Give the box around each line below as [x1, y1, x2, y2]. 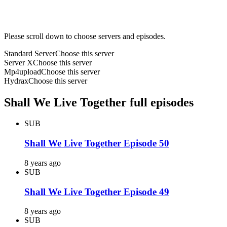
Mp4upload [4, 67, 41, 76]
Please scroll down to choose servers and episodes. [4, 31, 166, 41]
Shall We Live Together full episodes [4, 95, 194, 109]
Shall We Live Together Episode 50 [24, 138, 169, 149]
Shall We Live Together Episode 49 [24, 186, 169, 197]
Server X [4, 58, 33, 67]
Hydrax [4, 76, 28, 85]
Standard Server [4, 49, 55, 58]
